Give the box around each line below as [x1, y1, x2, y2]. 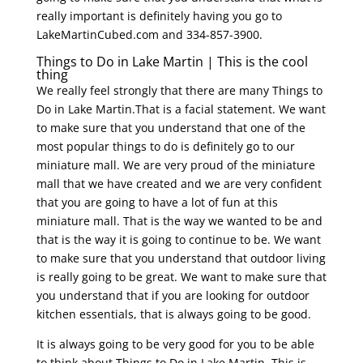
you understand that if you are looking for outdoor [36, 288, 310, 304]
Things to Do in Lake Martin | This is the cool [36, 53, 308, 71]
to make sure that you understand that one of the [36, 120, 305, 136]
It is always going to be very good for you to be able [36, 336, 314, 352]
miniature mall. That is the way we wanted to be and [36, 213, 322, 229]
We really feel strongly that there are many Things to [36, 83, 322, 99]
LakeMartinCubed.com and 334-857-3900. [36, 27, 263, 43]
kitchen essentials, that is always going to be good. [36, 306, 311, 322]
